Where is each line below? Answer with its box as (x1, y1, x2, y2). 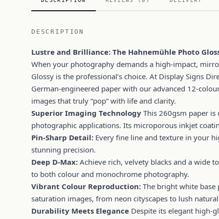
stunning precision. (31, 145, 96, 154)
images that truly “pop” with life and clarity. (31, 96, 176, 106)
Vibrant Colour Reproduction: (31, 181, 141, 191)
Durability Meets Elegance (31, 206, 129, 216)
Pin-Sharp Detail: (31, 132, 93, 142)
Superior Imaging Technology (31, 108, 141, 118)
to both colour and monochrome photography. (31, 169, 189, 179)
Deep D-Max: (31, 157, 78, 167)
